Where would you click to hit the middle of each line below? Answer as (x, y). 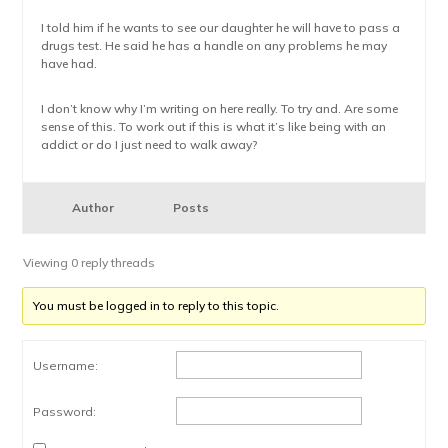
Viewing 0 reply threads (89, 262)
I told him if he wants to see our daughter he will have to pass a (221, 27)
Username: (66, 365)
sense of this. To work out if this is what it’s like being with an (214, 126)
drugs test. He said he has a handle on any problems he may (214, 45)
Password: (65, 411)
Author (93, 207)
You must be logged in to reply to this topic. (156, 305)
